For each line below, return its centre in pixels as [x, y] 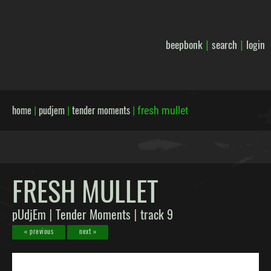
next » [88, 231]
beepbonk [184, 44]
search [224, 44]
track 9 [157, 214]
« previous [39, 231]
